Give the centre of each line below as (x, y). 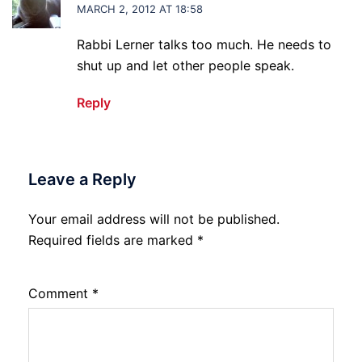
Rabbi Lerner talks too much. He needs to (204, 44)
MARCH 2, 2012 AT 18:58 (140, 9)
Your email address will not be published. (154, 219)
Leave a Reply (82, 179)
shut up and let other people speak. (185, 65)
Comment (60, 293)
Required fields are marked (113, 240)
